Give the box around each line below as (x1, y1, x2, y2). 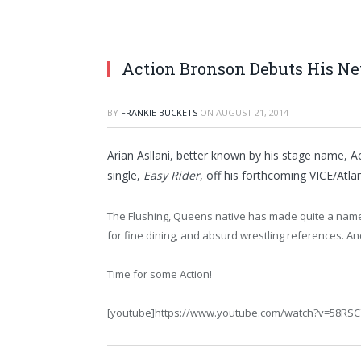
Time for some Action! (107, 267, 212, 282)
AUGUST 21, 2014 (216, 106, 288, 118)
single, (107, 168, 143, 183)
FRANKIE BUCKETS (121, 106, 197, 118)
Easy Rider (143, 168, 200, 183)
